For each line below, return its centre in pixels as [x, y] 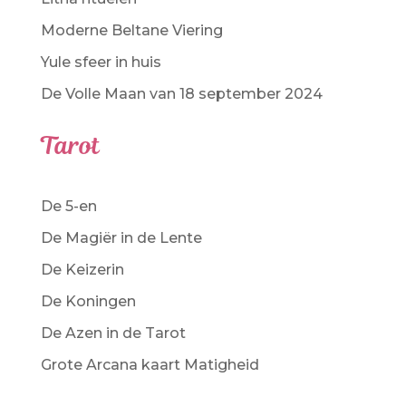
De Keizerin [82, 269]
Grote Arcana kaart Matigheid [150, 364]
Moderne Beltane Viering [131, 30]
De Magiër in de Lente [121, 237]
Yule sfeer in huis [101, 62]
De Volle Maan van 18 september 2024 [181, 93]
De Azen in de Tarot [113, 333]
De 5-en [68, 206]
